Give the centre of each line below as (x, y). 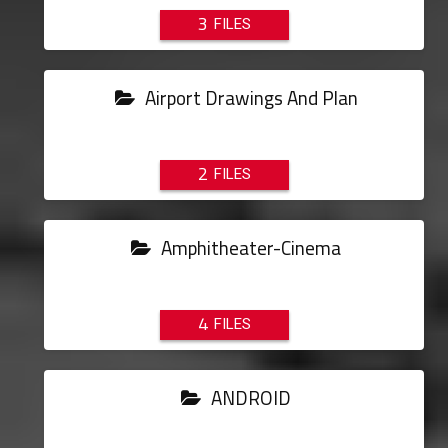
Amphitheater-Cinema (249, 248)
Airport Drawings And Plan (249, 98)
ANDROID (249, 398)
